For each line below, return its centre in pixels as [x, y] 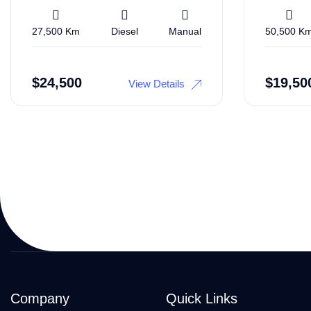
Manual [185, 31]
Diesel [124, 31]
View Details [157, 83]
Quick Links [202, 298]
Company [40, 298]
